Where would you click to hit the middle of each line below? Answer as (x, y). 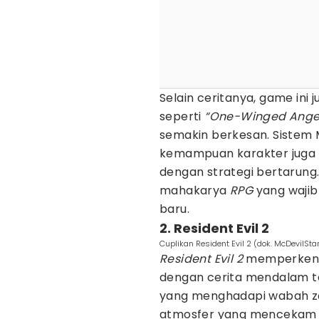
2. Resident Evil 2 (214, 228)
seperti (181, 116)
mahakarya (195, 190)
